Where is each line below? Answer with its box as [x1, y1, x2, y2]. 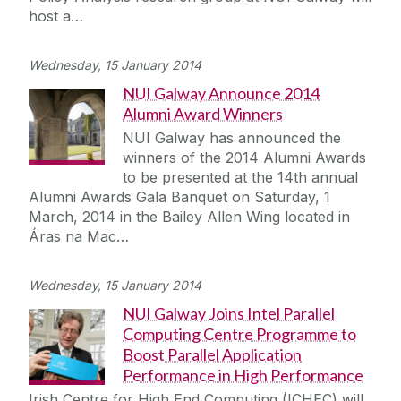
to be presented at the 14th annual [123, 168, 358, 187]
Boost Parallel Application [123, 345, 302, 365]
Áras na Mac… [29, 227, 129, 246]
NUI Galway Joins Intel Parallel [123, 303, 335, 324]
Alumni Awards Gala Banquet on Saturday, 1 [29, 188, 330, 207]
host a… [29, 7, 83, 26]
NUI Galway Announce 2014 [123, 83, 320, 104]
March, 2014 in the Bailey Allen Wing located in [29, 208, 350, 226]
